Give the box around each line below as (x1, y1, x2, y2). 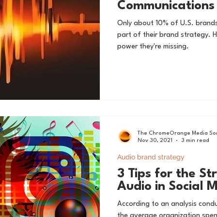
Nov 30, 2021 (138, 138, 172, 143)
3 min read (181, 138, 209, 143)
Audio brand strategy (117, 153, 185, 161)
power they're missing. (117, 43, 189, 50)
